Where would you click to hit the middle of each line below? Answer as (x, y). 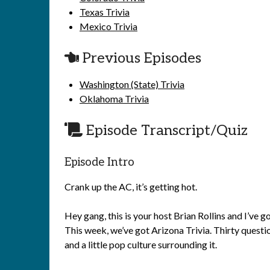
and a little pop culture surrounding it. (141, 244)
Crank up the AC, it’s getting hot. (131, 187)
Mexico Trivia (108, 26)
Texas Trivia (105, 12)
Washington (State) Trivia (132, 84)
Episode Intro (99, 162)
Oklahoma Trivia (114, 99)
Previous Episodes (140, 58)
